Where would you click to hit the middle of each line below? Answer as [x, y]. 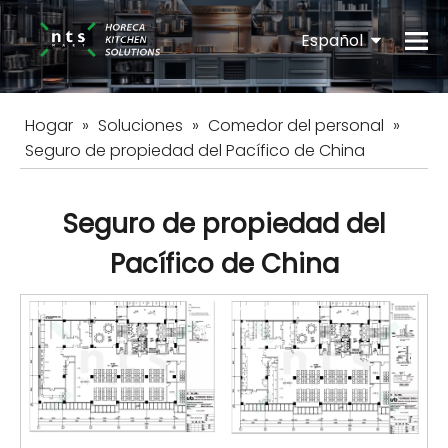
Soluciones [140, 126]
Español [336, 39]
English [348, 96]
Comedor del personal [296, 126]
